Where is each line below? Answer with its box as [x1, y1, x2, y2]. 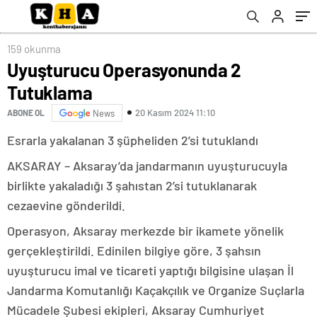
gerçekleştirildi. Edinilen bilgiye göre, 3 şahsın [7, 242, 261, 258]
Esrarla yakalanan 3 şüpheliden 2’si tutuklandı [7, 132, 258, 148]
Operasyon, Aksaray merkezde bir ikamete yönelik [7, 222, 284, 238]
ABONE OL [7, 108, 45, 118]
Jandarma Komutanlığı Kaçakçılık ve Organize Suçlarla [7, 282, 304, 298]
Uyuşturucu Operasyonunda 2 [7, 58, 242, 81]
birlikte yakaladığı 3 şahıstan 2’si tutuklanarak [7, 177, 257, 193]
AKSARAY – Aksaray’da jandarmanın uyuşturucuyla [7, 157, 287, 173]
